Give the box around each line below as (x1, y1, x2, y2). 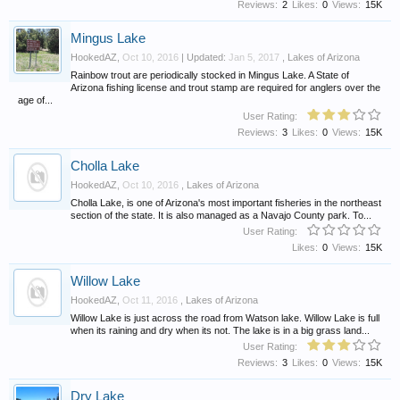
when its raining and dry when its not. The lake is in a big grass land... (71, 324, 370, 336)
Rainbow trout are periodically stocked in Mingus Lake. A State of (71, 69, 349, 80)
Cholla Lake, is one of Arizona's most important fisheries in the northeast (71, 196, 381, 208)
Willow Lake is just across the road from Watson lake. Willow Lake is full (71, 312, 379, 323)
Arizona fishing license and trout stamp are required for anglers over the (71, 81, 380, 93)
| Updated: (179, 52, 229, 63)
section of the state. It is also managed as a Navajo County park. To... (71, 209, 371, 221)
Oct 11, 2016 (122, 295, 178, 306)
